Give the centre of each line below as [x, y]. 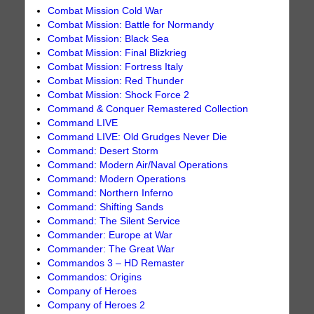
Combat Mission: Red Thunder [116, 81]
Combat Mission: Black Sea [109, 39]
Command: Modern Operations [117, 179]
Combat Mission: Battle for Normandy [131, 25]
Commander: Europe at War [110, 235]
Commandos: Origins [95, 277]
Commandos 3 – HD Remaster [116, 263]
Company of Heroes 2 [97, 305]
